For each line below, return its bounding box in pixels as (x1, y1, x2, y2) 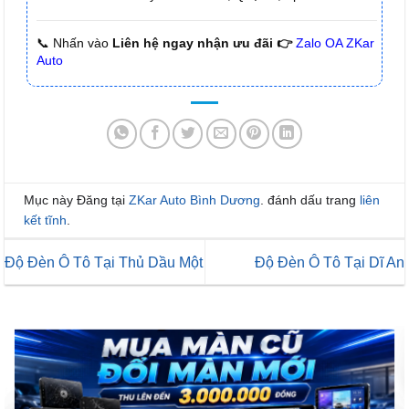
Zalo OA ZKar (296, 35, 374, 50)
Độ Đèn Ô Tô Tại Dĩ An (255, 254, 404, 270)
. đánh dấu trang (260, 193, 360, 208)
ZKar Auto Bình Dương (129, 193, 260, 208)
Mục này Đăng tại (24, 193, 129, 208)
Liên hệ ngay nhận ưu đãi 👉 (109, 35, 292, 50)
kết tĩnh (24, 213, 67, 228)
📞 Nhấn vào (37, 35, 109, 50)
